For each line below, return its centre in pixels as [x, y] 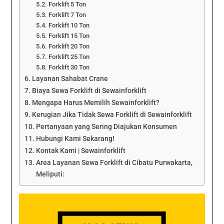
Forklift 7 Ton [67, 15]
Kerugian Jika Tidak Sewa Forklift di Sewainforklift [112, 115]
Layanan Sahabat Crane [70, 79]
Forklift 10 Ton [69, 25]
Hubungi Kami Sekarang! [75, 139]
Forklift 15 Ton [69, 36]
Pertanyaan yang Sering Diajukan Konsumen [107, 127]
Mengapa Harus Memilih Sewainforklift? [96, 103]
